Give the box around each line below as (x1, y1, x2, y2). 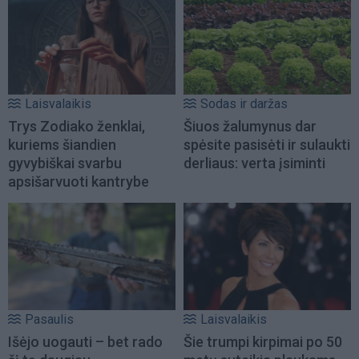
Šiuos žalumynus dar (184, 117, 317, 135)
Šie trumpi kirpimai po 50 (184, 333, 342, 350)
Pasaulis (25, 311, 74, 327)
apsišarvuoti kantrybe (8, 172, 149, 190)
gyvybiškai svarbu (8, 154, 122, 171)
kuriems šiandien (8, 135, 116, 153)
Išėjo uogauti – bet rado (8, 333, 163, 350)
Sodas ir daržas (200, 95, 288, 111)
